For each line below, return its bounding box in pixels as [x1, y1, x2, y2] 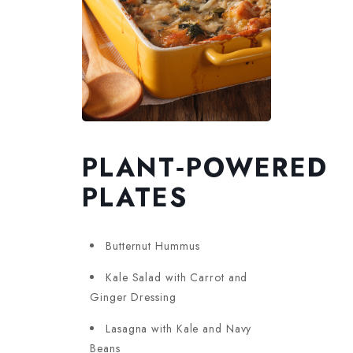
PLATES [82, 179, 188, 217]
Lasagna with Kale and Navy [106, 321, 252, 337]
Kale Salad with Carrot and [106, 269, 248, 286]
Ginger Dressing [90, 289, 176, 306]
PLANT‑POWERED [82, 149, 328, 187]
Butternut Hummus [106, 238, 200, 255]
